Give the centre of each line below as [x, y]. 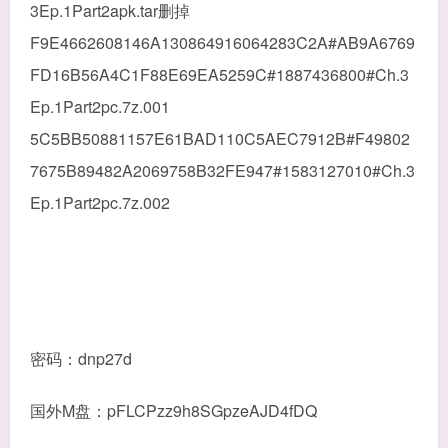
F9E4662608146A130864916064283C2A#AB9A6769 [222, 43]
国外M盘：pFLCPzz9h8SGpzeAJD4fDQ [173, 411]
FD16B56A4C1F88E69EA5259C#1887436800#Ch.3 [219, 75]
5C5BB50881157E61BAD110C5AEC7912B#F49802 [220, 139]
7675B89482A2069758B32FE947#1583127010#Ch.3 [222, 171]
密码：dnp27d [81, 359]
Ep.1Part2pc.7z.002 [100, 203]
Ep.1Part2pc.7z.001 [100, 107]
